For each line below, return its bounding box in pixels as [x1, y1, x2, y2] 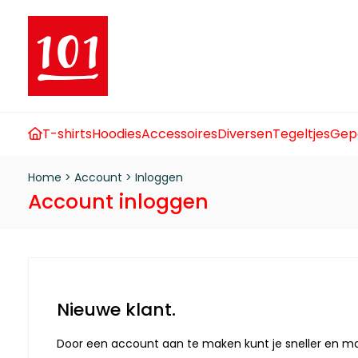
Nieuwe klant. [57, 297, 176, 322]
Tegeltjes [272, 125, 330, 143]
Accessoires [141, 125, 217, 143]
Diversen [217, 125, 272, 143]
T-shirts [42, 125, 92, 143]
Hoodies [92, 125, 141, 143]
